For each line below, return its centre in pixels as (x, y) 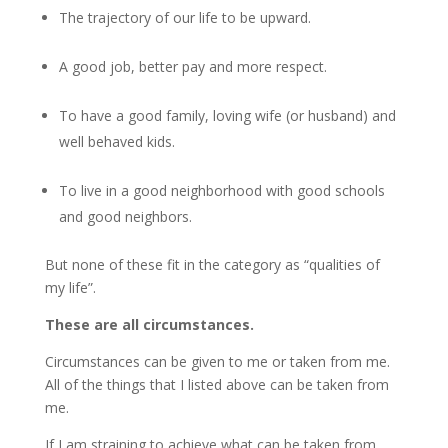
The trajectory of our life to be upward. (184, 17)
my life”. (70, 287)
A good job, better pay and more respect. (192, 66)
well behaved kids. (116, 141)
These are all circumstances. (149, 324)
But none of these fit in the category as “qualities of (212, 264)
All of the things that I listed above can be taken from (216, 384)
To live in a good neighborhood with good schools (221, 190)
